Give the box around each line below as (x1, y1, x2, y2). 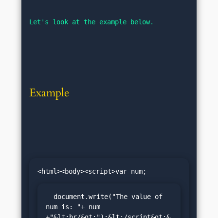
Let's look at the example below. (29, 18, 154, 26)
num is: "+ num (45, 202, 100, 211)
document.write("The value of (45, 192, 54, 200)
